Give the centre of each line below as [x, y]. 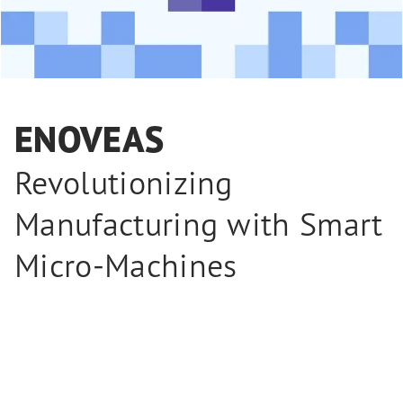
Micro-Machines [126, 265]
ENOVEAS [90, 139]
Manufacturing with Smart [199, 224]
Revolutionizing [124, 182]
